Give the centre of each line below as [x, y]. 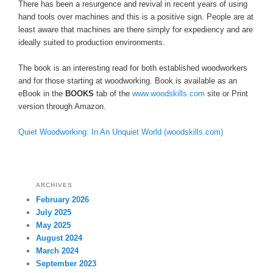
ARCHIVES [55, 185]
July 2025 [54, 212]
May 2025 [54, 225]
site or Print [226, 94]
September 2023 [66, 263]
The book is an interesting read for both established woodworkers [133, 68]
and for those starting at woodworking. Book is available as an [128, 81]
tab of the [113, 94]
